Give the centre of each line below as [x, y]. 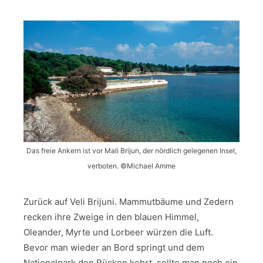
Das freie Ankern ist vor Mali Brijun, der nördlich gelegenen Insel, [131, 151]
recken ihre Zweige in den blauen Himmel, [111, 217]
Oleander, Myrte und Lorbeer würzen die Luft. [118, 232]
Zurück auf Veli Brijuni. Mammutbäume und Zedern [129, 202]
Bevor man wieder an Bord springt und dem [114, 248]
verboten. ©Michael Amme [131, 166]
